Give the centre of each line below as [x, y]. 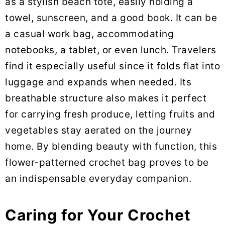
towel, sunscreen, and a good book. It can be [111, 18]
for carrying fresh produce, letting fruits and [110, 115]
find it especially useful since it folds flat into [113, 66]
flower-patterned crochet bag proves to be [107, 163]
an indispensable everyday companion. [98, 179]
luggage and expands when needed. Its [98, 82]
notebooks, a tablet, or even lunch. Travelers [111, 50]
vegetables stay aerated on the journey [98, 131]
